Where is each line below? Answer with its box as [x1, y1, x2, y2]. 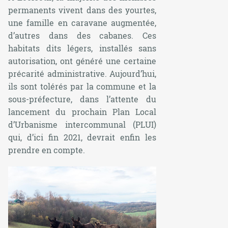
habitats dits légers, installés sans [8, 42, 157, 53]
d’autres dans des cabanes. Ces [8, 30, 157, 41]
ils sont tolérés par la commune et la [8, 80, 157, 92]
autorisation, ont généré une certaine [8, 55, 157, 66]
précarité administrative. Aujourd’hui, [8, 68, 157, 79]
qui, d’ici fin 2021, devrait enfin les [8, 131, 157, 142]
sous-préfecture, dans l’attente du [8, 93, 157, 104]
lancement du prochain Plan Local [8, 106, 157, 117]
